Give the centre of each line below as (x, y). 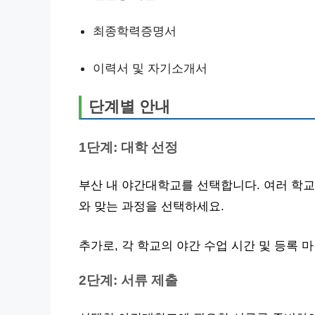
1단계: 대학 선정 (128, 147)
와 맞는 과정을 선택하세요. (152, 206)
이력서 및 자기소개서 (150, 68)
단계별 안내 (129, 107)
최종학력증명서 (135, 31)
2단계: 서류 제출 (128, 280)
